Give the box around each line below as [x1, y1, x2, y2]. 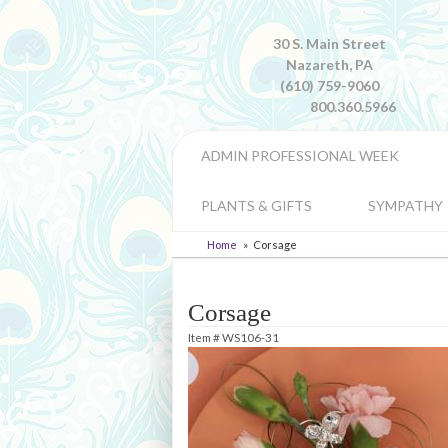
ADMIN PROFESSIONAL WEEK [201, 147, 399, 164]
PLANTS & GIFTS [201, 197, 312, 214]
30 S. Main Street [272, 35, 386, 52]
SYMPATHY [368, 197, 443, 214]
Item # [188, 330, 222, 344]
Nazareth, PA [285, 56, 373, 73]
